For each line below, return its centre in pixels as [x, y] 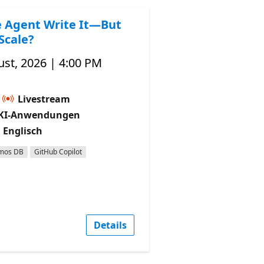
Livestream [42, 99]
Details [110, 225]
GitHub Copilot [58, 151]
